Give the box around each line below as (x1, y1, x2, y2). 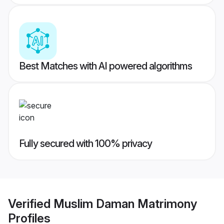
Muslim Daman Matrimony (53, 196, 197, 211)
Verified (8, 196, 53, 211)
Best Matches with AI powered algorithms (19, 60, 192, 72)
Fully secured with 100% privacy (19, 137, 152, 150)
